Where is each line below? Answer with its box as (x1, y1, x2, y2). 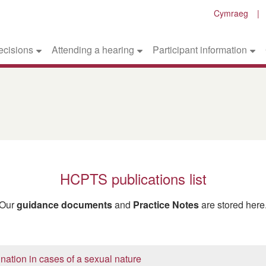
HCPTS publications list (59, 167, 207, 189)
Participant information (152, 43, 247, 57)
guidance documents (17, 197, 112, 211)
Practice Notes (133, 197, 201, 211)
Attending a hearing (52, 43, 135, 57)
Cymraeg (214, 7, 248, 19)
